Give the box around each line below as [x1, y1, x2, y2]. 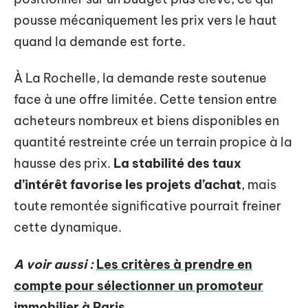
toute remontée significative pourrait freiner [14, 198, 281, 214]
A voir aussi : [14, 256, 93, 272]
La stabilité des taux [113, 155, 241, 171]
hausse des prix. [14, 155, 113, 171]
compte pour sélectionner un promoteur [14, 277, 263, 294]
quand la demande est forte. [14, 33, 186, 49]
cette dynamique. [14, 219, 122, 235]
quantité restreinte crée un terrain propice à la [14, 134, 292, 150]
